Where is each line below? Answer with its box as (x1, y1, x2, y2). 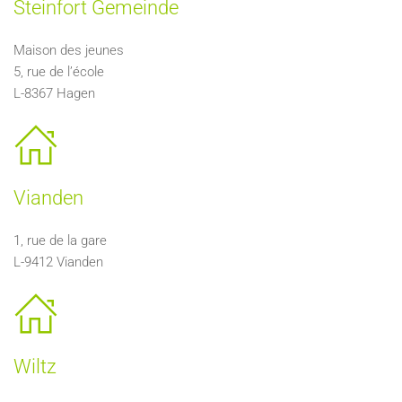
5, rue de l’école (13, 64, 104, 80)
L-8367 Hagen (13, 85, 95, 101)
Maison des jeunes (13, 42, 124, 58)
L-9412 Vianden (13, 254, 103, 270)
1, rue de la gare (13, 232, 107, 249)
